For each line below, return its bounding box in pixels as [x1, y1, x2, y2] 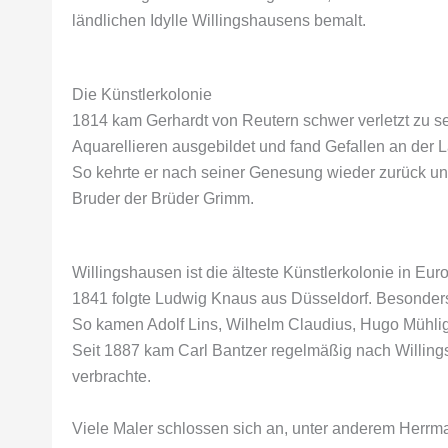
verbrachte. [72, 368, 151, 385]
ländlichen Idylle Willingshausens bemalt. [72, 12, 366, 29]
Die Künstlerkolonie [72, 86, 212, 103]
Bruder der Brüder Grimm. [72, 190, 254, 207]
